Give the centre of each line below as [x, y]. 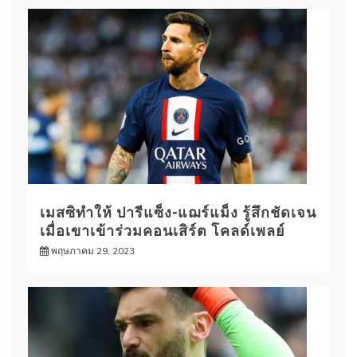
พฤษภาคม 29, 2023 [93, 250]
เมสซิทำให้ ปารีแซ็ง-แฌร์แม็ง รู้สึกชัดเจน [178, 211]
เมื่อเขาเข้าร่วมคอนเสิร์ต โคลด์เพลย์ [163, 229]
